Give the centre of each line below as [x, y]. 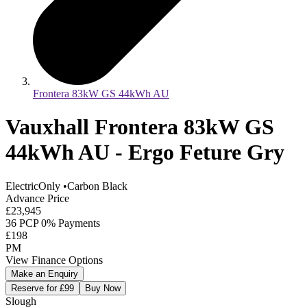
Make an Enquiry [45, 273]
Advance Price [37, 198]
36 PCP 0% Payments [53, 223]
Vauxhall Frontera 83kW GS [140, 127]
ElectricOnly [34, 186]
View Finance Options [54, 260]
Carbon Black [97, 186]
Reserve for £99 [42, 288]
